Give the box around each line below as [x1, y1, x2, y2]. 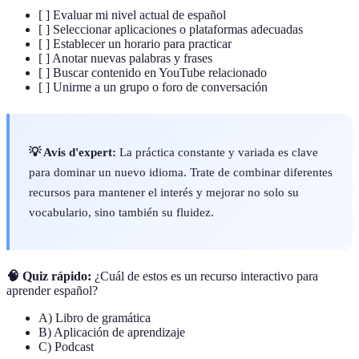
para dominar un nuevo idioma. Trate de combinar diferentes [29, 165, 333, 179]
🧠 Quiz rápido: [6, 269, 91, 284]
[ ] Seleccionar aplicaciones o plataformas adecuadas [38, 22, 303, 36]
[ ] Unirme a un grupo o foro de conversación [38, 79, 268, 94]
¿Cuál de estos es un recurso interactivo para [91, 269, 318, 284]
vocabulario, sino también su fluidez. [29, 205, 214, 220]
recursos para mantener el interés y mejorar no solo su [29, 185, 299, 200]
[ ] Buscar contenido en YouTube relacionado [38, 65, 267, 79]
